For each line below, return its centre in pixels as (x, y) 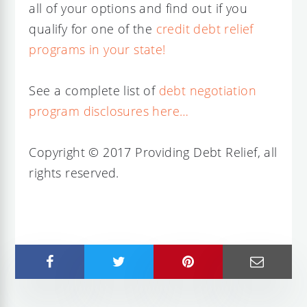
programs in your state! (97, 49)
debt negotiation (208, 90)
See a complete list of (94, 90)
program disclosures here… (109, 111)
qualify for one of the (93, 28)
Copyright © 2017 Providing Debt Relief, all (153, 152)
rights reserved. (74, 172)
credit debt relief (205, 28)
